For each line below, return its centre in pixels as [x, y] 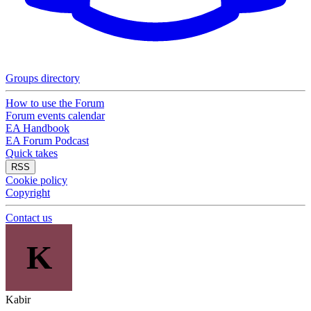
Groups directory [43, 78]
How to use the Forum [55, 103]
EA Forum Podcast [47, 141]
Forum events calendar [55, 116]
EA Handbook [37, 128]
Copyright [28, 193]
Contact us [29, 218]
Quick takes [32, 153]
